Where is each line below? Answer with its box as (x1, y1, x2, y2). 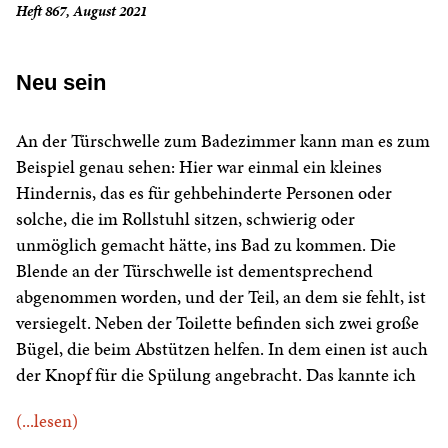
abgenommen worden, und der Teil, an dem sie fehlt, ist (16, 284, 426, 310)
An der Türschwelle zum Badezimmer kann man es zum (16, 128, 430, 154)
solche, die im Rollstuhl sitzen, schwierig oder (16, 206, 355, 232)
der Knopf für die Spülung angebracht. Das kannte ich (16, 362, 416, 388)
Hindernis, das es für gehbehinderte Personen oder (16, 180, 392, 206)
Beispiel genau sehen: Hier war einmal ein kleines (16, 154, 382, 180)
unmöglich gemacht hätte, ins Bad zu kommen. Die (16, 232, 396, 258)
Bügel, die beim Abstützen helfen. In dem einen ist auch (16, 336, 428, 362)
